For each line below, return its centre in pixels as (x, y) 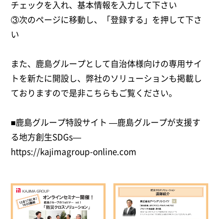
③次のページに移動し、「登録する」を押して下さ (107, 20)
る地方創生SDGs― (46, 137)
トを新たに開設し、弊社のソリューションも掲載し (107, 78)
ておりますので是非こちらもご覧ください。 (94, 93)
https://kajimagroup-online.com (74, 152)
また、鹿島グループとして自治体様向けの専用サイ (107, 64)
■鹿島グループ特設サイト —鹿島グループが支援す (106, 122)
